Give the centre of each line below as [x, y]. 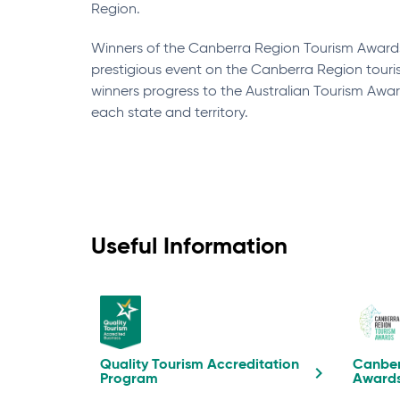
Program [129, 379]
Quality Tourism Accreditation [200, 365]
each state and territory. [170, 113]
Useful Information [189, 247]
